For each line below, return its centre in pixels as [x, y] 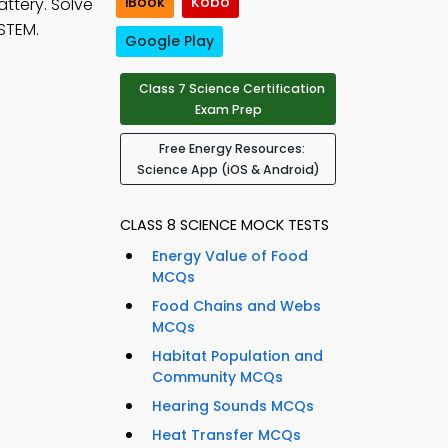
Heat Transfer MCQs [226, 435]
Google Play [169, 41]
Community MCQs [217, 377]
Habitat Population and [237, 356]
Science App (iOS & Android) [228, 170]
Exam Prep [228, 110]
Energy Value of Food [230, 256]
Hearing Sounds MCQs [233, 406]
